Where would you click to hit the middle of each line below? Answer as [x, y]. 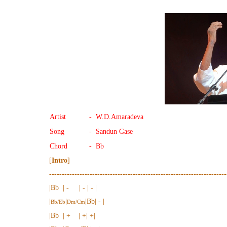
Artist [58, 117]
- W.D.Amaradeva [114, 117]
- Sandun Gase [110, 131]
